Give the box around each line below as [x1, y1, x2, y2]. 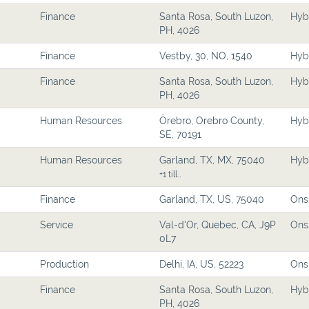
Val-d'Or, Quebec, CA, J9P [159, 219, 276, 230]
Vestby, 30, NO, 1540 [159, 50, 252, 61]
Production [40, 259, 89, 270]
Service [40, 219, 73, 230]
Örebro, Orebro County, [159, 115, 264, 126]
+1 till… [159, 170, 181, 179]
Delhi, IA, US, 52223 [159, 259, 243, 270]
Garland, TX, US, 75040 [159, 194, 264, 205]
